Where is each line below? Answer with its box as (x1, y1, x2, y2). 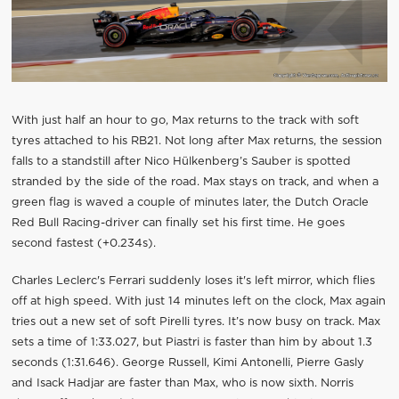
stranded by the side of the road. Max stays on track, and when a (11, 176, 379, 189)
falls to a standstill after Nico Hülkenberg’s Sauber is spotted (11, 156, 351, 168)
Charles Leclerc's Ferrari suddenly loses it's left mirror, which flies (11, 275, 375, 288)
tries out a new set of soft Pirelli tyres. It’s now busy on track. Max (11, 316, 380, 329)
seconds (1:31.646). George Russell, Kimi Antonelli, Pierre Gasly (11, 357, 364, 370)
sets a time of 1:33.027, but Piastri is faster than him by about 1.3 (11, 337, 372, 349)
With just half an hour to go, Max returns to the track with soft (11, 115, 359, 127)
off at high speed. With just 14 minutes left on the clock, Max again (11, 296, 386, 308)
